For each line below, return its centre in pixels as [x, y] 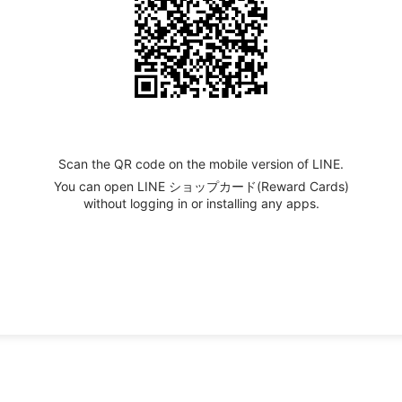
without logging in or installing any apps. [201, 203]
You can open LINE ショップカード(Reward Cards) [201, 186]
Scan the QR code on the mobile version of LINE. [201, 163]
